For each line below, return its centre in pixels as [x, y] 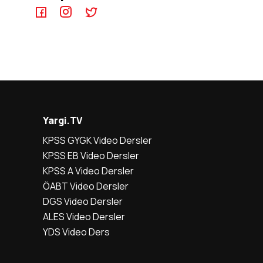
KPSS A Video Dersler [88, 171]
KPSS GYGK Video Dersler [97, 140]
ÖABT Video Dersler [86, 186]
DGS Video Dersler [83, 201]
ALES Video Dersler [84, 217]
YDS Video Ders [76, 232]
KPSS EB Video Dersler [91, 156]
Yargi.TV [63, 120]
